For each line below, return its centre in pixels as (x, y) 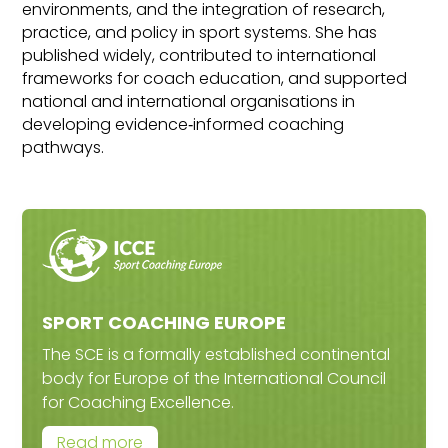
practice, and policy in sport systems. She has (200, 32)
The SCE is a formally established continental (216, 354)
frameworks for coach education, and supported (215, 78)
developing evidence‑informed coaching (183, 124)
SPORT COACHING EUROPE (164, 322)
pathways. (63, 147)
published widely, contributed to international (199, 55)
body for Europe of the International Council (214, 378)
